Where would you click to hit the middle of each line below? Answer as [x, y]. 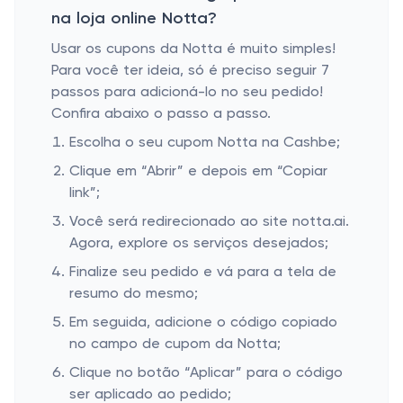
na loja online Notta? [134, 19]
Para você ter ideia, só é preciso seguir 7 [190, 71]
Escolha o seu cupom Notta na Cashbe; [205, 143]
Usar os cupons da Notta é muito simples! [193, 49]
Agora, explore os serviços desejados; [199, 244]
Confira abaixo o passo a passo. [161, 114]
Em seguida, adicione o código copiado [203, 323]
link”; [85, 193]
